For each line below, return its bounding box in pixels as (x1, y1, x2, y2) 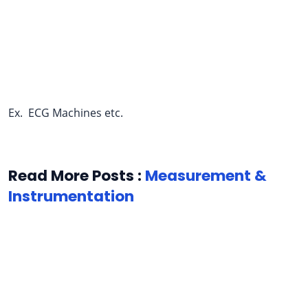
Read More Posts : (8, 164, 145, 186)
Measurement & (145, 164, 267, 186)
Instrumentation (8, 185, 134, 207)
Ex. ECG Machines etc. (8, 104, 126, 120)
